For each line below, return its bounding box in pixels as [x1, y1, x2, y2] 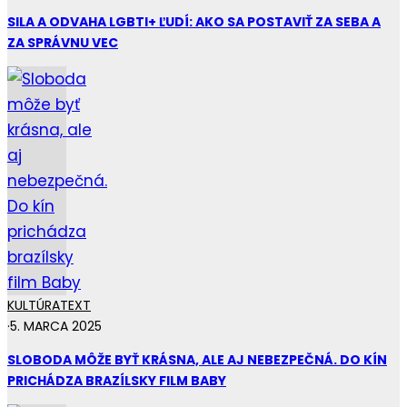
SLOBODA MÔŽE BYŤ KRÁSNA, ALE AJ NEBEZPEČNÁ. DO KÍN [7, 350, 387, 369]
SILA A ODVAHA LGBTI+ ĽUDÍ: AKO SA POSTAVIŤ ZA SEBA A [7, 12, 381, 31]
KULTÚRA [7, 295, 60, 314]
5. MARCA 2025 [10, 316, 102, 335]
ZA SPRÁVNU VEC [7, 33, 118, 52]
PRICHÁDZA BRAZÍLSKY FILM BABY [7, 371, 226, 390]
